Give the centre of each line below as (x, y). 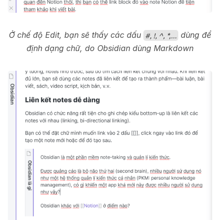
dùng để (195, 35)
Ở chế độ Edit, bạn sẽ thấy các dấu (76, 35)
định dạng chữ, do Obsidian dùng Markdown (110, 48)
